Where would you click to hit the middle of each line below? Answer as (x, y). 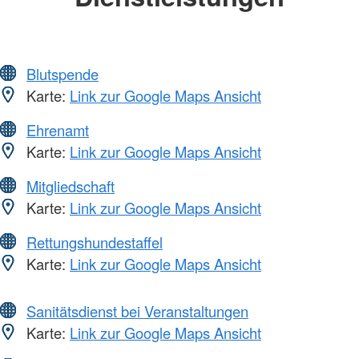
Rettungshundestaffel (95, 242)
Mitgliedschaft (71, 186)
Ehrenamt (58, 129)
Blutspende (63, 73)
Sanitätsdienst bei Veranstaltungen (137, 311)
